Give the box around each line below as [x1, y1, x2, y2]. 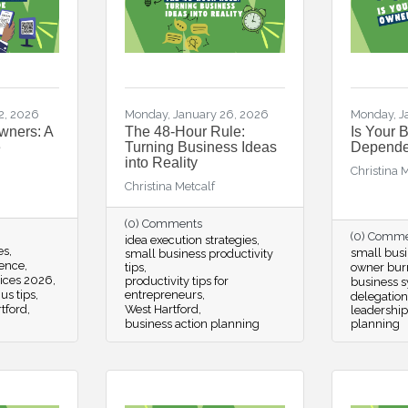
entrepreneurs [124, 288, 202, 301]
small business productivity [124, 247, 273, 260]
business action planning [124, 317, 260, 331]
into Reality [124, 155, 198, 170]
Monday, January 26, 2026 [124, 107, 269, 121]
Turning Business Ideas [124, 139, 277, 155]
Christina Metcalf [124, 179, 215, 193]
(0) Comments [124, 217, 202, 230]
